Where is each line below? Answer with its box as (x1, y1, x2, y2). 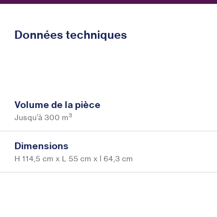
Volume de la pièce (15, 98, 101, 110)
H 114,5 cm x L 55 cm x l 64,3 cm (15, 154, 133, 163)
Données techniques (15, 28, 127, 42)
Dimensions (15, 139, 69, 152)
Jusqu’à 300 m (15, 112, 69, 122)
